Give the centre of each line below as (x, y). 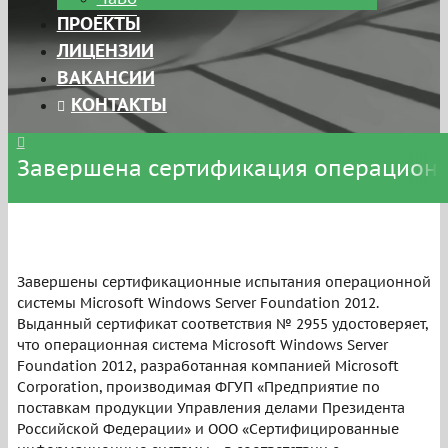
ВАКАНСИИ (105, 77)
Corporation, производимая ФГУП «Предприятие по (198, 387)
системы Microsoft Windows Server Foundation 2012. (197, 303)
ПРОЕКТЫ (98, 23)
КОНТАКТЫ (118, 104)
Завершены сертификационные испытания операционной (223, 282)
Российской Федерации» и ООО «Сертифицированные (207, 429)
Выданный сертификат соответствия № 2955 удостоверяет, (222, 324)
